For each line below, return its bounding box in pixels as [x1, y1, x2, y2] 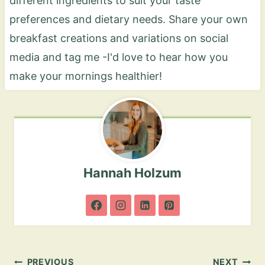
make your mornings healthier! [9, 69, 162, 82]
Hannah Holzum [83, 165, 182, 181]
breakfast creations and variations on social [9, 31, 228, 44]
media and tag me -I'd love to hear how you [9, 50, 228, 63]
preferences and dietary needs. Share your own [9, 12, 248, 25]
